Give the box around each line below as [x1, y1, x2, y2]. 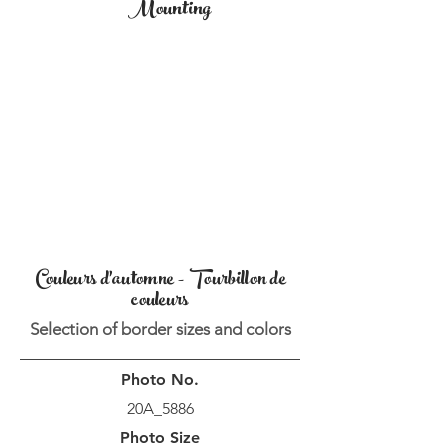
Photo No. [121, 370, 199, 389]
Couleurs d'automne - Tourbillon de [34, 260, 286, 301]
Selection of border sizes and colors [29, 319, 291, 339]
